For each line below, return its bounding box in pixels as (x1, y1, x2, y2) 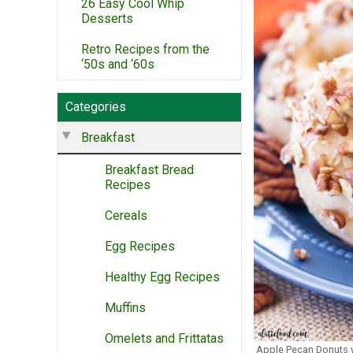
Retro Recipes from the (81, 41, 210, 57)
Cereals (105, 207, 147, 223)
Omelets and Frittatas (105, 330, 224, 346)
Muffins (105, 299, 146, 315)
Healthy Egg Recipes (105, 269, 220, 284)
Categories (65, 98, 126, 114)
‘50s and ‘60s (81, 56, 154, 72)
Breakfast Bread (105, 162, 194, 177)
